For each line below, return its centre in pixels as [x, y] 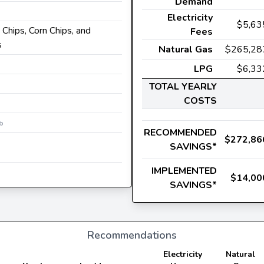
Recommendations [132, 235]
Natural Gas [186, 49]
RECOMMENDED [180, 133]
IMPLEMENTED [184, 171]
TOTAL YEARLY [183, 87]
